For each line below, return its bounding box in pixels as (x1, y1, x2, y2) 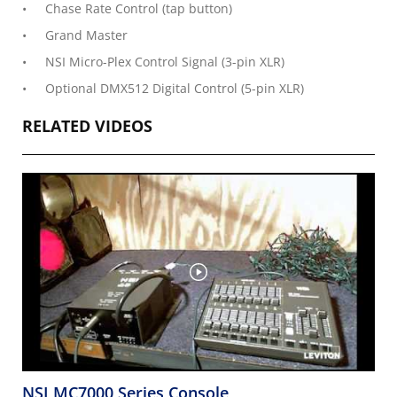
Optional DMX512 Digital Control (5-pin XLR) (45, 80, 304, 97)
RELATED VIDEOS (22, 115, 152, 136)
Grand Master (45, 27, 128, 43)
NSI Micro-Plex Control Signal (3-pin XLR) (45, 53, 284, 70)
